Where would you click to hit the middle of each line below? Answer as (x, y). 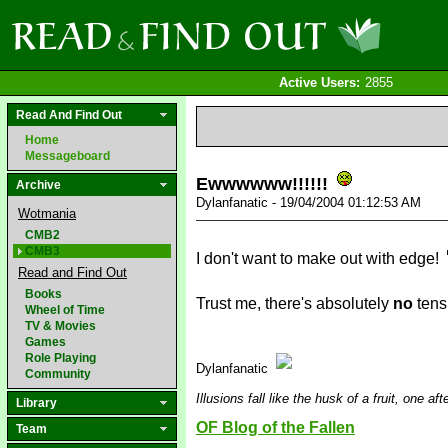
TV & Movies (60, 326)
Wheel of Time (65, 310)
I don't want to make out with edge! (319, 258)
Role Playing (60, 358)
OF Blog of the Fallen (275, 427)
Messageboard (67, 156)
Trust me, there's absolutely (294, 303)
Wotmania (47, 213)
